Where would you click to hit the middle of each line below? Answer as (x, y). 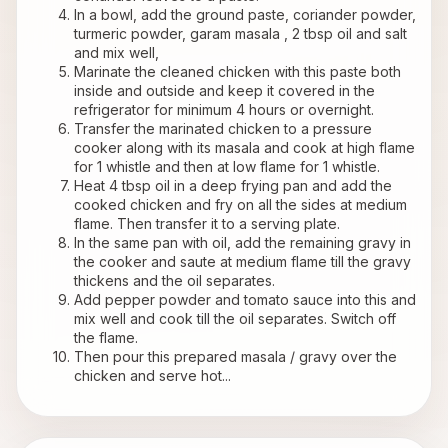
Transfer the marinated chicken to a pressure (222, 129)
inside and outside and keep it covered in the (224, 91)
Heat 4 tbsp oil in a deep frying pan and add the (232, 186)
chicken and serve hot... (152, 376)
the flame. (106, 338)
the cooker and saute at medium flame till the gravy (242, 262)
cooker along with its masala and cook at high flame (244, 148)
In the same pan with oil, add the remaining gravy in (242, 243)
